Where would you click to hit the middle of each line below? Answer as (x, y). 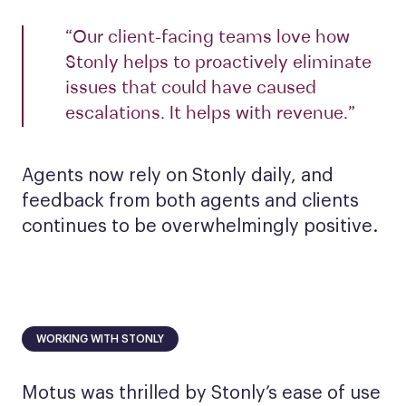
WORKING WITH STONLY (100, 339)
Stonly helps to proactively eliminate (218, 63)
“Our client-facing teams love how (208, 38)
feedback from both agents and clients (190, 201)
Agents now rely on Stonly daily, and (178, 176)
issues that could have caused (191, 89)
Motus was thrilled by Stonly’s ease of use (201, 393)
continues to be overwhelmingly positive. (200, 227)
